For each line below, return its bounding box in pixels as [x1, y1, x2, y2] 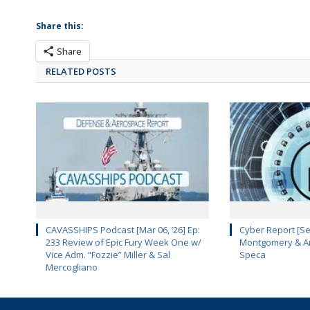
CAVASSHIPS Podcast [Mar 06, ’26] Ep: [46, 224, 200, 237]
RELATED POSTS [46, 64, 116, 77]
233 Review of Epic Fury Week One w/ [46, 236, 201, 249]
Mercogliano [46, 261, 98, 274]
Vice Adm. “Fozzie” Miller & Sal [46, 248, 170, 262]
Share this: [36, 20, 84, 33]
